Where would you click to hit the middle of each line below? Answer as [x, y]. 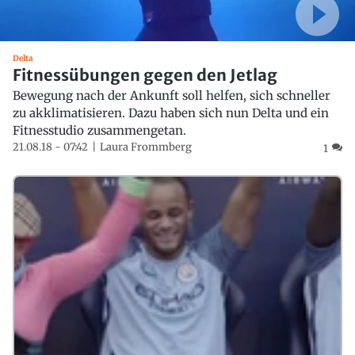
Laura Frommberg [146, 147]
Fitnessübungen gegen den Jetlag [145, 75]
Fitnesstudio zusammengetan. [99, 131]
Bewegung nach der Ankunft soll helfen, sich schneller [172, 96]
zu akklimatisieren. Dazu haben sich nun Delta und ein [171, 113]
